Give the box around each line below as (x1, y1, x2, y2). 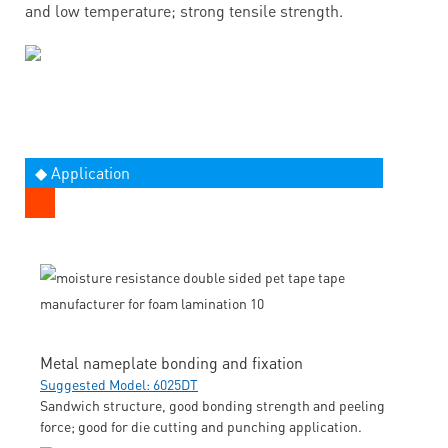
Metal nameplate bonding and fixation (40, 351, 303, 373)
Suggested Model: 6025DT (40, 374, 198, 393)
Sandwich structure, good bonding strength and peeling (40, 395, 385, 414)
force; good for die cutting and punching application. (40, 416, 362, 435)
